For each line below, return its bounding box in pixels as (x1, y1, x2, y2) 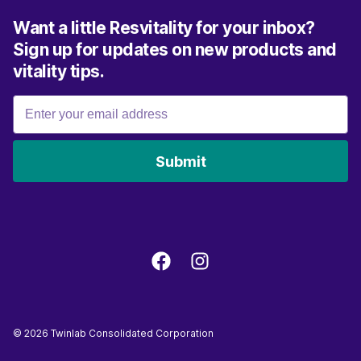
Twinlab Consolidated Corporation (48, 327, 214, 339)
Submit (155, 152, 206, 170)
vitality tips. (13, 61, 104, 81)
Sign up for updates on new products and (13, 39, 337, 60)
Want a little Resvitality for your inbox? (13, 18, 315, 38)
